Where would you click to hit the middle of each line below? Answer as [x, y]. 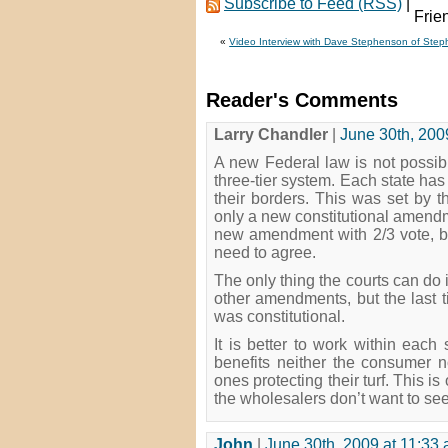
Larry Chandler [271, 134]
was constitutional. [279, 316]
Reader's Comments [302, 100]
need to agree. [265, 252]
